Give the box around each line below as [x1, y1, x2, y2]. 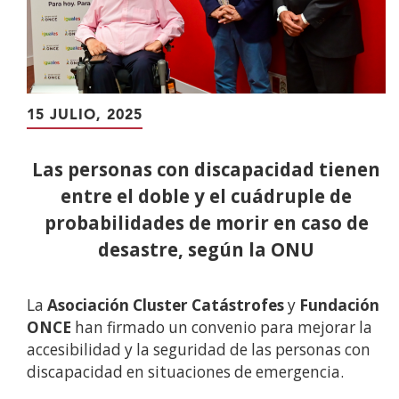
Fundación [299, 295, 379, 316]
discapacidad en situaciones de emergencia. [27, 362, 344, 383]
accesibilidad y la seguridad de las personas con [27, 339, 370, 361]
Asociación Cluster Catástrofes [47, 295, 284, 316]
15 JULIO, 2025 [27, 109, 142, 124]
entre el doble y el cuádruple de [61, 183, 352, 209]
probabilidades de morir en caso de [44, 210, 369, 236]
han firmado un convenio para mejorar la [71, 317, 372, 338]
